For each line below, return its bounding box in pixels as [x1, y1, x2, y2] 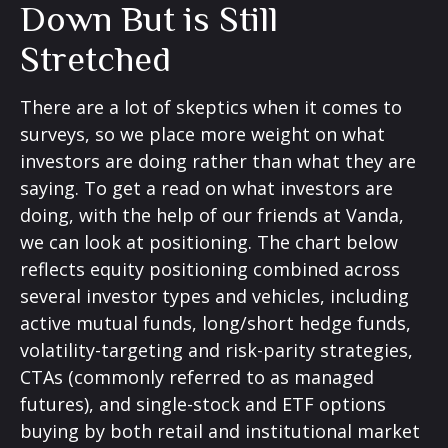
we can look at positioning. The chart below [20, 230, 398, 255]
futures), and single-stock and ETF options [20, 392, 386, 417]
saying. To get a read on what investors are [20, 176, 393, 201]
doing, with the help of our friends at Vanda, [20, 203, 404, 228]
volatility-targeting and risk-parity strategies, [20, 338, 413, 363]
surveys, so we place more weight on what [20, 122, 385, 147]
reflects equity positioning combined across [20, 257, 400, 282]
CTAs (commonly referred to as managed [20, 365, 374, 390]
